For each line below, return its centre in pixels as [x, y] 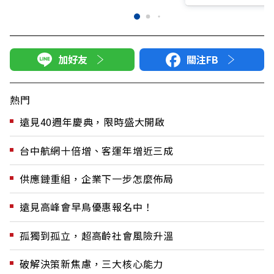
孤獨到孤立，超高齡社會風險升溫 [97, 235]
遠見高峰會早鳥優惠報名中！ [87, 207]
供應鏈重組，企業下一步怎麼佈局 [97, 178]
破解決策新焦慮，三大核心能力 [92, 264]
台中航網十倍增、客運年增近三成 [97, 150]
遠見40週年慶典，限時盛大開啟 [92, 122]
